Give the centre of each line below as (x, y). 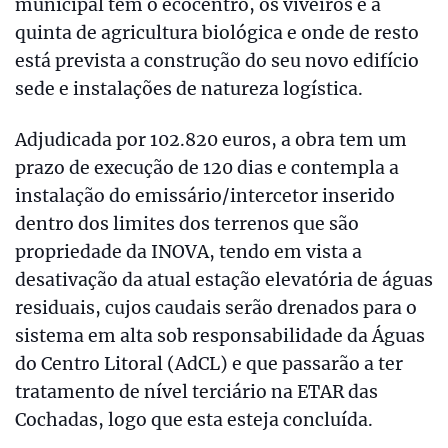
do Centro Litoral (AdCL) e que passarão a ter (209, 364)
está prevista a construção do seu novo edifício (217, 61)
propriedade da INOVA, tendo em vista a (188, 252)
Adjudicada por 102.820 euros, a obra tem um (211, 140)
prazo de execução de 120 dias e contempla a (207, 168)
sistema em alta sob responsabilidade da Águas (220, 336)
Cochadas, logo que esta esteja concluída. (194, 420)
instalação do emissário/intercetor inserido (205, 196)
